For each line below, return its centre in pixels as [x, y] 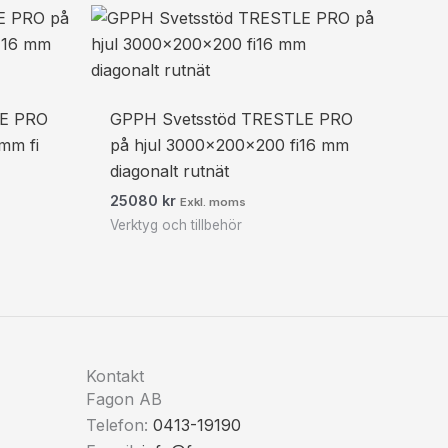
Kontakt [115, 375]
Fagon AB [124, 398]
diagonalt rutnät [170, 170]
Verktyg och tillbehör [176, 224]
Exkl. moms [213, 201]
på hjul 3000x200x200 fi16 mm [230, 144]
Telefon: [119, 424]
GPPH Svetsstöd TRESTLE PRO [232, 118]
